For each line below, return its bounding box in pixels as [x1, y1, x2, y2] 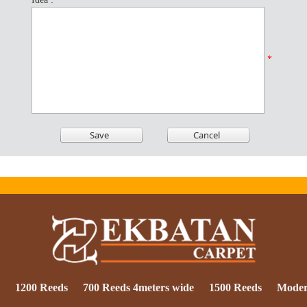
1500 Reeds [209, 282, 262, 294]
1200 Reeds [15, 282, 68, 294]
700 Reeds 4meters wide [83, 282, 194, 294]
